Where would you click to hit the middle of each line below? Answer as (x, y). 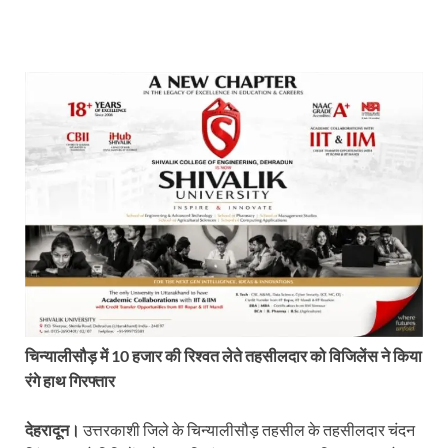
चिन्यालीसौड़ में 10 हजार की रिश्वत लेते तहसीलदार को (177, 356)
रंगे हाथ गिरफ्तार (70, 381)
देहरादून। (52, 430)
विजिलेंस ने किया (375, 356)
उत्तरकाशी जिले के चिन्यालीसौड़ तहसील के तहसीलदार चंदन (247, 430)
